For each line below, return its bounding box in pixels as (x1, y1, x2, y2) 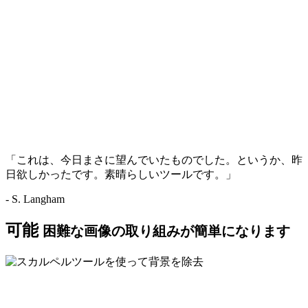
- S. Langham (5, 192, 65, 205)
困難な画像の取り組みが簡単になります (43, 223, 290, 239)
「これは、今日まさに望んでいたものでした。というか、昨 (5, 153, 302, 166)
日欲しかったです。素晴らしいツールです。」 (5, 168, 236, 180)
